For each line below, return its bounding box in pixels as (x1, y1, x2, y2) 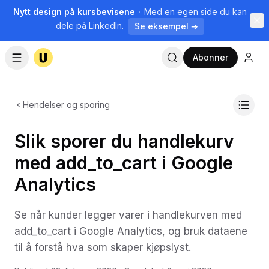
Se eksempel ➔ (134, 21, 198, 31)
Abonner (193, 52, 228, 62)
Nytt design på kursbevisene (13, 7, 135, 17)
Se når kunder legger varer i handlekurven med (14, 209, 242, 221)
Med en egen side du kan (144, 7, 247, 17)
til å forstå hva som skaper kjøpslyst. (14, 241, 191, 253)
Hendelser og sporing (23, 100, 110, 110)
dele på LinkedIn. (55, 20, 124, 31)
